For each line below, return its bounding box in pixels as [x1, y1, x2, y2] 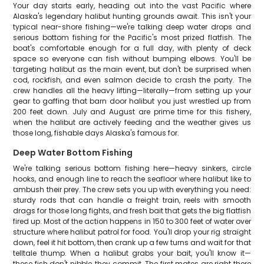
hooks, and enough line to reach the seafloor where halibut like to [13, 174, 251, 184]
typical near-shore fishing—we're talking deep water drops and [13, 22, 251, 32]
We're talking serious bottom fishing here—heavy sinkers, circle [13, 163, 251, 173]
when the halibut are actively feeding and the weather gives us [13, 117, 251, 127]
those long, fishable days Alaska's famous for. [13, 128, 180, 138]
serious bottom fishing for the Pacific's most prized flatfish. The [13, 32, 251, 42]
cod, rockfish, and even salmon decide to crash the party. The [13, 75, 251, 85]
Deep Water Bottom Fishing [13, 147, 133, 159]
